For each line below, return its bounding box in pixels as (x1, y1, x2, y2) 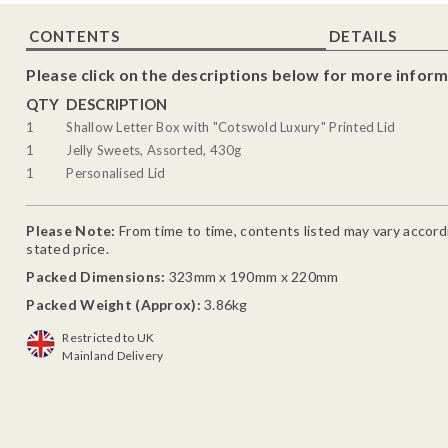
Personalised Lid (66, 164, 166, 181)
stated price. (26, 239, 109, 257)
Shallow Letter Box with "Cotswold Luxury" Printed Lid (66, 119, 396, 136)
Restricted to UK (62, 329, 155, 345)
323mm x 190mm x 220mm (165, 267, 339, 285)
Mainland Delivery (62, 347, 164, 363)
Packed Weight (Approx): (26, 295, 201, 313)
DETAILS (329, 26, 398, 45)
